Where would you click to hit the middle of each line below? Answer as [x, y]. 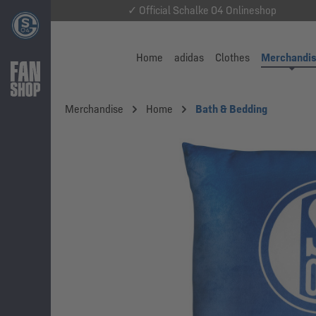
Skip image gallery [116, 136]
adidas [189, 58]
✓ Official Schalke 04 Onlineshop [202, 10]
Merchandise [94, 109]
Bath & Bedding [231, 109]
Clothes [233, 58]
